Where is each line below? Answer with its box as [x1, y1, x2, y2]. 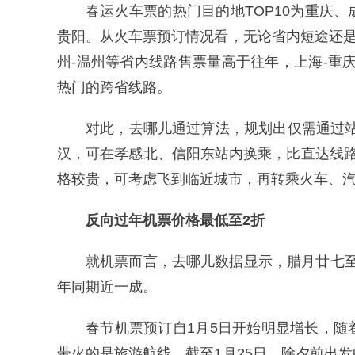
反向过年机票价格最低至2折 [86, 212, 265, 228]
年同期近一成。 [57, 279, 157, 295]
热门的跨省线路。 [57, 79, 171, 95]
